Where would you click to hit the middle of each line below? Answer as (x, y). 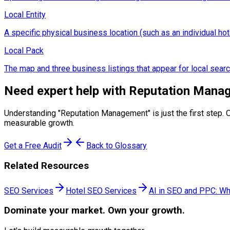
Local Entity (25, 15)
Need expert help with (66, 91)
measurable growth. (39, 123)
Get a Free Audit (33, 146)
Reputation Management (104, 113)
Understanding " (32, 113)
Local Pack (24, 51)
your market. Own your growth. (116, 211)
